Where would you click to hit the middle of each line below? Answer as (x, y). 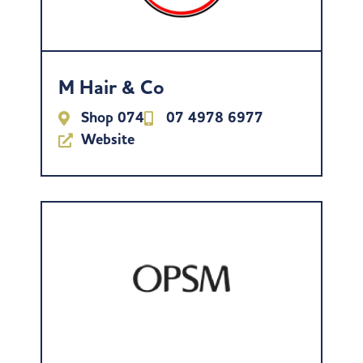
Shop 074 (112, 117)
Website (107, 139)
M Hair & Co (111, 88)
